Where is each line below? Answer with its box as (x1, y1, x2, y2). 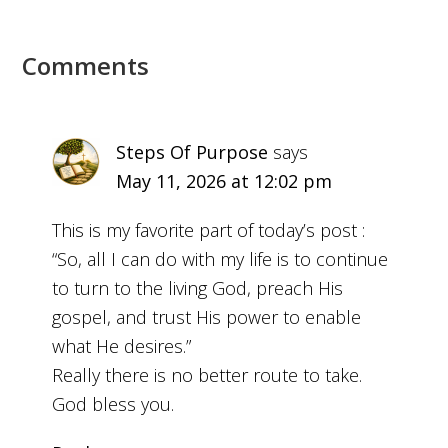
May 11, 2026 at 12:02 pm (116, 169, 333, 194)
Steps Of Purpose (116, 140, 269, 165)
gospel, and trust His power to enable (52, 305, 362, 330)
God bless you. (52, 392, 175, 417)
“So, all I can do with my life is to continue (52, 247, 389, 272)
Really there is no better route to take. (52, 363, 363, 388)
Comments (22, 49, 150, 83)
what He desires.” (52, 334, 192, 359)
